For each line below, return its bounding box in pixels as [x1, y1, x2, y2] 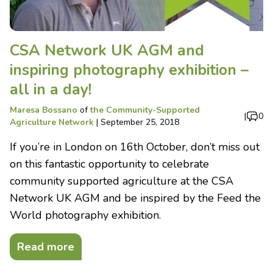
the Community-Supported [90, 104, 200, 116]
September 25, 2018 [101, 116, 179, 128]
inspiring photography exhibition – [10, 59, 249, 80]
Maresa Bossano [10, 104, 77, 116]
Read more [17, 239, 74, 254]
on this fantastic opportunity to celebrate [10, 156, 209, 171]
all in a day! [10, 79, 91, 100]
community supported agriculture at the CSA [10, 173, 233, 188]
